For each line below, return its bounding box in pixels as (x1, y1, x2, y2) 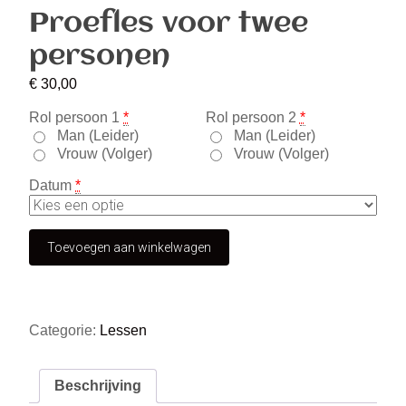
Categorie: (29, 322, 100, 338)
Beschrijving (54, 377, 141, 393)
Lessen (100, 322, 147, 338)
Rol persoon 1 (29, 109, 120, 125)
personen (29, 41, 170, 72)
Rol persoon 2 (205, 109, 296, 125)
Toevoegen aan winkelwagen (47, 239, 211, 255)
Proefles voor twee (29, 8, 308, 39)
